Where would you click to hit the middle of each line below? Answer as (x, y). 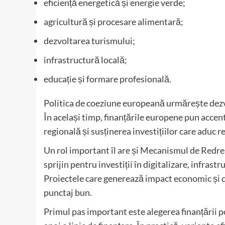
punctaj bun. (68, 193)
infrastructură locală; (85, 60)
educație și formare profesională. (107, 79)
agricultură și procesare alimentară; (114, 22)
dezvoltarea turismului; (89, 41)
